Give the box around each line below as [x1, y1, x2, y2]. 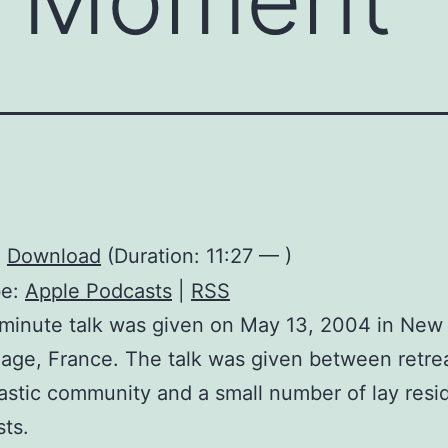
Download [7, 244, 101, 269]
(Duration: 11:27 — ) [101, 244, 292, 269]
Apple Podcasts [25, 279, 172, 304]
